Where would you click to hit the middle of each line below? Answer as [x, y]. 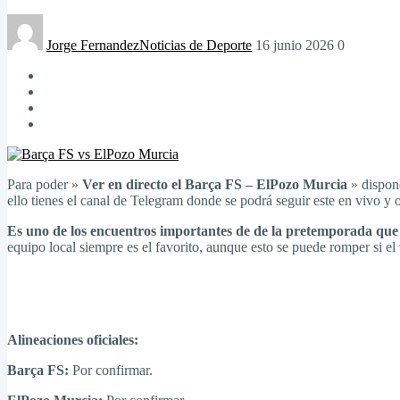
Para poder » [45, 184]
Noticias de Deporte [196, 45]
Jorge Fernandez [93, 45]
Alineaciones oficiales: [73, 339]
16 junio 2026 [295, 45]
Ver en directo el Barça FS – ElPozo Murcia [215, 184]
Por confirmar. [111, 370]
